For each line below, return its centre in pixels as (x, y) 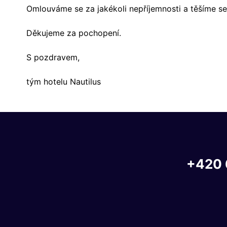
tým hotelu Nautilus (64, 81)
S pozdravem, (53, 57)
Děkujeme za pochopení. (74, 33)
